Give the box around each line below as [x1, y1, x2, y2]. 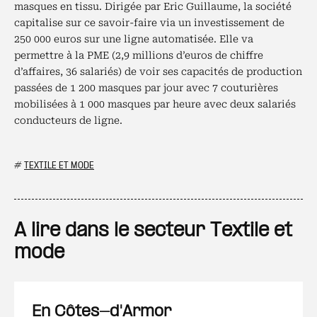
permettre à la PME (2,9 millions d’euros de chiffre [14, 50, 263, 61]
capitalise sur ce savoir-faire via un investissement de [14, 17, 284, 28]
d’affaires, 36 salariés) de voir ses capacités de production [14, 66, 302, 77]
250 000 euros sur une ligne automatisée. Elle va [14, 33, 253, 45]
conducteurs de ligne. [14, 115, 122, 126]
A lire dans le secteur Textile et [14, 221, 292, 241]
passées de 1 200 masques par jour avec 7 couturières [14, 82, 278, 93]
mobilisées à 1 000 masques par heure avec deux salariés [14, 98, 296, 110]
